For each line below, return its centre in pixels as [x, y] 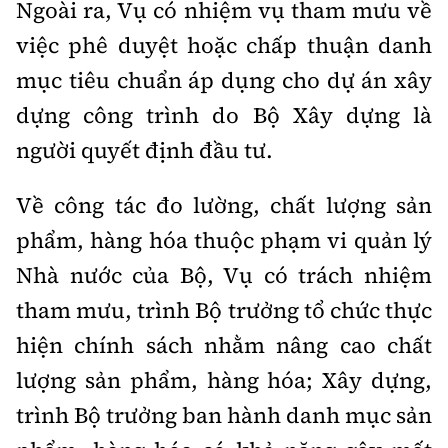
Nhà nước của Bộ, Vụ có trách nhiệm [224, 275]
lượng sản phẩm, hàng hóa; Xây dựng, [224, 380]
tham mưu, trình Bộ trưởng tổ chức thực [224, 310]
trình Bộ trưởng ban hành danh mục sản [224, 415]
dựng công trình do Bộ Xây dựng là [224, 115]
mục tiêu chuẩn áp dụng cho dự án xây [224, 80]
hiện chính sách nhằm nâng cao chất [224, 345]
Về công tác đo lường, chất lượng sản [224, 205]
